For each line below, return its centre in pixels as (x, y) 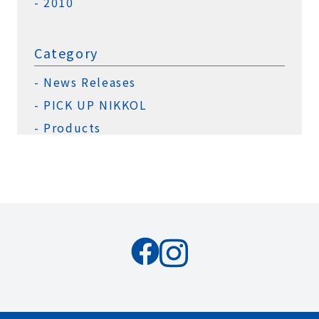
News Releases (90, 82)
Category (66, 52)
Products (73, 127)
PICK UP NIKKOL (95, 104)
